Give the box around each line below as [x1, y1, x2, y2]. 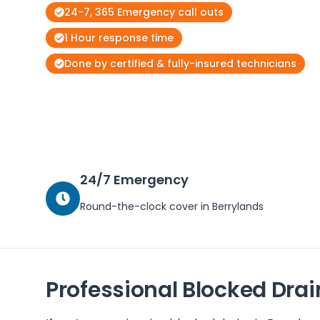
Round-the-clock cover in [80, 199, 212, 214]
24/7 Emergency [80, 171, 189, 189]
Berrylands [212, 199, 264, 214]
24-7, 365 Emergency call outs [64, 5, 224, 19]
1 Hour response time [64, 31, 174, 45]
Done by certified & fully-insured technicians [64, 56, 296, 71]
